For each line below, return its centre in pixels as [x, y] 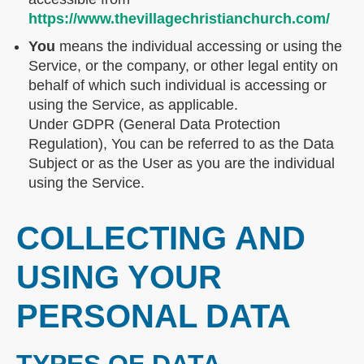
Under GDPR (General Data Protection [154, 125]
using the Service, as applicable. [133, 105]
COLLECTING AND [161, 238]
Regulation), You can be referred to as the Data [181, 144]
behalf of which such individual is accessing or [178, 86]
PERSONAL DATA [154, 316]
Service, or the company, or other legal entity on [183, 66]
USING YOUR [119, 277]
